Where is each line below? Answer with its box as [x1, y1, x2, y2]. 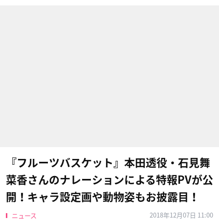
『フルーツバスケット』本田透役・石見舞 [6, 157, 210, 168]
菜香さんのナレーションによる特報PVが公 [6, 175, 213, 185]
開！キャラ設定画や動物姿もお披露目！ [6, 192, 199, 202]
